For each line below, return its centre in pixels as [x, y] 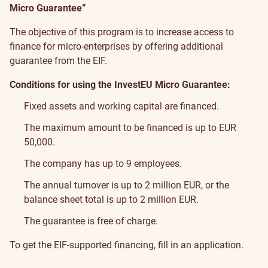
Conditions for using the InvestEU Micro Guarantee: [120, 85]
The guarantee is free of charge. [91, 221]
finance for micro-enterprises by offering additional [116, 46]
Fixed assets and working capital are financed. [121, 106]
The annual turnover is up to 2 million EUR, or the [127, 185]
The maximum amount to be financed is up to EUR [130, 128]
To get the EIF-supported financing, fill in [95, 245]
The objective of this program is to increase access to [122, 32]
